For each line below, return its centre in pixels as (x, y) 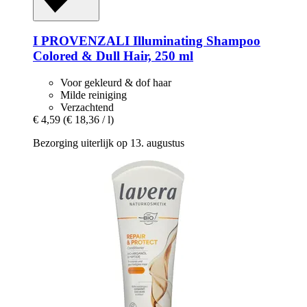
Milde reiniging (94, 95)
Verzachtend (87, 108)
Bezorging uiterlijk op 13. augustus (109, 143)
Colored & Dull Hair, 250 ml (113, 56)
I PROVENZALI (81, 41)
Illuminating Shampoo (195, 41)
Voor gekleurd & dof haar (116, 83)
